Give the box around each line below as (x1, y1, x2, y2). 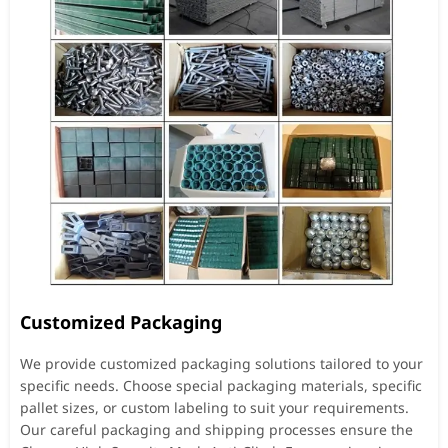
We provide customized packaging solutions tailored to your (20, 353, 423, 373)
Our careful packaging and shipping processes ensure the (20, 419, 413, 439)
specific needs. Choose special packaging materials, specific (20, 375, 422, 395)
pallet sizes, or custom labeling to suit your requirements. (20, 397, 409, 417)
